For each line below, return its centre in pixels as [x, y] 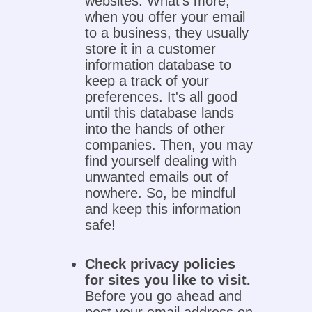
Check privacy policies [161, 264]
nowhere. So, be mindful [161, 193]
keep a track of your [147, 81]
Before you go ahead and [164, 296]
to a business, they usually [167, 33]
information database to [158, 65]
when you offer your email [165, 17]
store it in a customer [151, 49]
